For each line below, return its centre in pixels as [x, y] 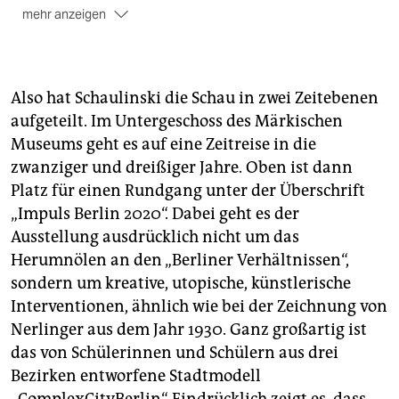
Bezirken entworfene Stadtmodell [136, 376]
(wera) [189, 107]
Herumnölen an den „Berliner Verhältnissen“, [180, 261]
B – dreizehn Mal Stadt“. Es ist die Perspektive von [186, 87]
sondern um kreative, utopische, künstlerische [181, 284]
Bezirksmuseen [241, 48]
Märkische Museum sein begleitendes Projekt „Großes [199, 68]
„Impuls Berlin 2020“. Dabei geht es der [155, 214]
